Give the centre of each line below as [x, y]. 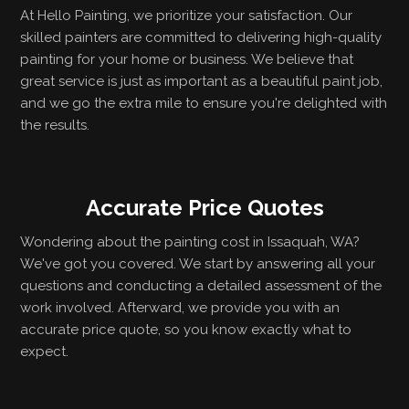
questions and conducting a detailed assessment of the [201, 286]
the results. [55, 125]
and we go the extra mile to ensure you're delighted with [204, 103]
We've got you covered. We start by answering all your [198, 264]
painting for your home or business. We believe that [187, 59]
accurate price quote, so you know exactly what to [186, 330]
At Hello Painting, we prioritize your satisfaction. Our [187, 16]
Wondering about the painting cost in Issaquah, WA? [190, 242]
